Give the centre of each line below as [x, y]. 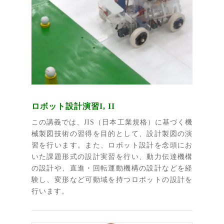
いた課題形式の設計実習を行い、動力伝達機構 [112, 157]
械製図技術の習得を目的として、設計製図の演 [112, 134]
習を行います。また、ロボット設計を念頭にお [112, 145]
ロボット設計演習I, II [73, 106]
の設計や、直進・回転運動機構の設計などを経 [112, 168]
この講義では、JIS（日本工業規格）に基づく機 [112, 122]
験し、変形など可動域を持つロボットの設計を [112, 180]
